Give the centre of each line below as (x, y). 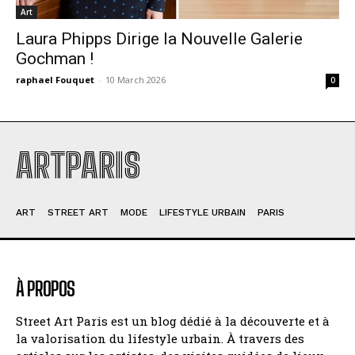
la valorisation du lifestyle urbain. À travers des (160, 338)
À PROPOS (45, 289)
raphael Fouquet (55, 80)
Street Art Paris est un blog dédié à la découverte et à (173, 321)
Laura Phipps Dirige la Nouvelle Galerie (159, 39)
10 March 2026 (136, 80)
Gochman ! (55, 59)
